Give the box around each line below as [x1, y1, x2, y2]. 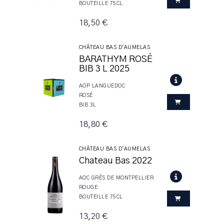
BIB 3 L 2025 [78, 64, 129, 73]
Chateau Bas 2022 [78, 156, 152, 165]
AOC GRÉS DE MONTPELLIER [78, 175, 154, 180]
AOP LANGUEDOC [78, 83, 125, 88]
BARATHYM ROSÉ [78, 54, 152, 64]
